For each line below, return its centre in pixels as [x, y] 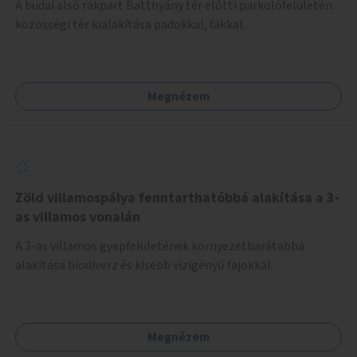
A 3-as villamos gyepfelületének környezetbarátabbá [160, 246]
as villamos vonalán [78, 217]
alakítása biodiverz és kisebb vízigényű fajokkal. [144, 265]
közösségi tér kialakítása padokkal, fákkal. [130, 24]
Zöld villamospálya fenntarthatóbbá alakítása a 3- [177, 198]
